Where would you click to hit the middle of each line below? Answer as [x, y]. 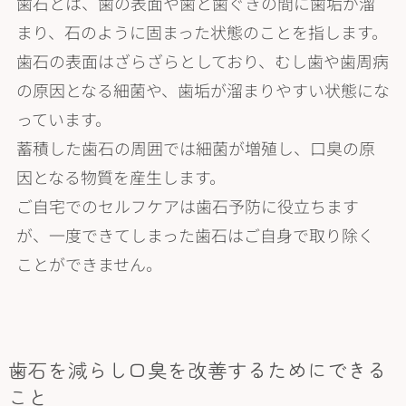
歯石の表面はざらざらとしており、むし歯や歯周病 [202, 61]
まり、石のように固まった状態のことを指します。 [202, 32]
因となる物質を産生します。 [121, 177]
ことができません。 [89, 264]
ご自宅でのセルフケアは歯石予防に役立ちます [187, 206]
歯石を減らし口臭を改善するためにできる [197, 370]
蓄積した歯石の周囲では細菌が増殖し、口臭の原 [195, 148]
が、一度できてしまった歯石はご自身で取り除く [195, 235]
